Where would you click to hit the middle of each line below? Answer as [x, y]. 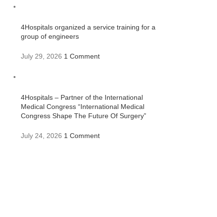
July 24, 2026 [41, 136]
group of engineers [50, 36]
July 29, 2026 [41, 56]
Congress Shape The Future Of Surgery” [83, 116]
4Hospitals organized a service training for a [88, 27]
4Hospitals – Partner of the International [82, 97]
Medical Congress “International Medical [82, 107]
